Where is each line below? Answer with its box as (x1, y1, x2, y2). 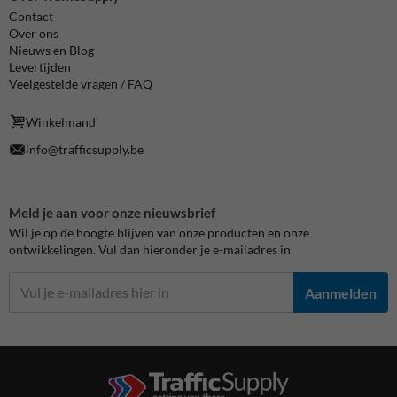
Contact (9, 9, 53, 25)
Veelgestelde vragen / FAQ (9, 76, 152, 92)
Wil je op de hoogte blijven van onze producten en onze (9, 225, 309, 241)
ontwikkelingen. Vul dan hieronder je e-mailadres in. (9, 242, 293, 258)
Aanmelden (305, 284, 377, 301)
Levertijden (9, 59, 71, 75)
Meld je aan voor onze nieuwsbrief (9, 204, 215, 221)
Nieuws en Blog (9, 43, 94, 58)
